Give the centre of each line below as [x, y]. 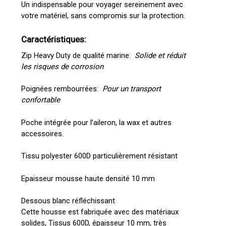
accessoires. [42, 133]
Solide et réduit [160, 55]
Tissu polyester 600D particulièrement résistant [99, 156]
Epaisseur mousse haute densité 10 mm [88, 178]
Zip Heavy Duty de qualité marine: [78, 55]
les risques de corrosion [62, 66]
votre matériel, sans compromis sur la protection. [103, 16]
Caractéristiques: [54, 39]
